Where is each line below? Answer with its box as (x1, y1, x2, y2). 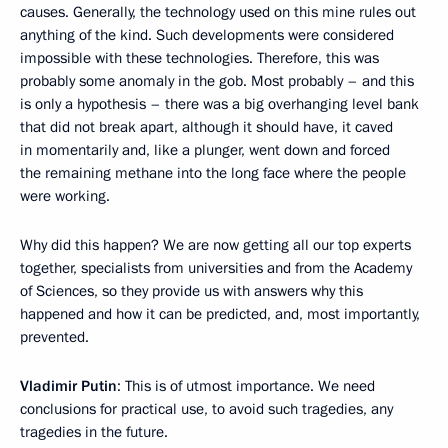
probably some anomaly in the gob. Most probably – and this (20, 71, 414, 91)
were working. (20, 186, 110, 206)
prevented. (20, 327, 89, 347)
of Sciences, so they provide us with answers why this (20, 281, 363, 301)
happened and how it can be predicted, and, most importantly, (20, 304, 420, 324)
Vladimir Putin (20, 376, 117, 396)
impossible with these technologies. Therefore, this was (20, 48, 379, 68)
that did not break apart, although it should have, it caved (20, 117, 393, 137)
